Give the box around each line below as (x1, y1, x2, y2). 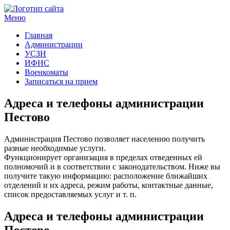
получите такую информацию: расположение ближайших (4, 171, 207, 180)
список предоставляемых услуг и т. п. (4, 189, 137, 199)
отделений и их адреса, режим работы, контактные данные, (4, 180, 213, 189)
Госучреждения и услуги (4, 22, 91, 30)
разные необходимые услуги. (4, 143, 106, 152)
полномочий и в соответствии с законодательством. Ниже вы (4, 162, 220, 171)
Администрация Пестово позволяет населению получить (4, 134, 205, 143)
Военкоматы (25, 68, 68, 76)
